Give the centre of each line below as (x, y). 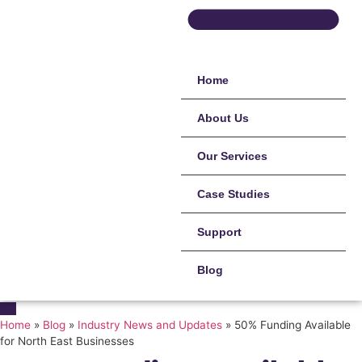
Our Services (232, 156)
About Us (223, 118)
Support (219, 232)
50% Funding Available (293, 325)
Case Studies (234, 194)
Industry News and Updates (150, 325)
